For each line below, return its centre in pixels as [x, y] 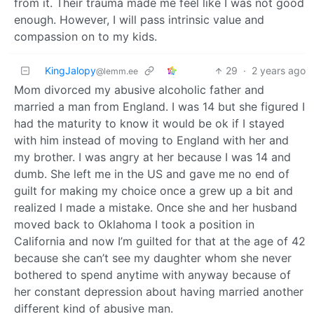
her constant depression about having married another [159, 292]
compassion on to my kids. [86, 37]
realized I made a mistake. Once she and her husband [156, 208]
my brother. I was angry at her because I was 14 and [152, 157]
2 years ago [279, 71]
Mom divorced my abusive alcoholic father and [139, 90]
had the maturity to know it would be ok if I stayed [149, 124]
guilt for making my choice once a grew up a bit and [153, 191]
